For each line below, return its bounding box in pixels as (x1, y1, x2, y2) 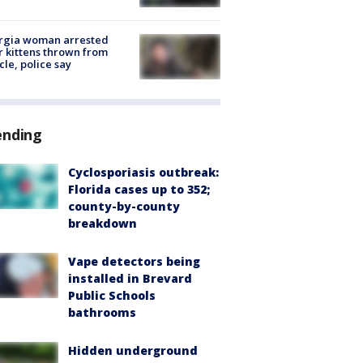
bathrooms (68, 305, 136, 321)
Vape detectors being (68, 254, 200, 270)
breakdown (68, 216, 137, 232)
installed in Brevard (68, 271, 192, 287)
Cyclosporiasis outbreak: (68, 164, 219, 181)
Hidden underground (68, 343, 198, 359)
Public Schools (68, 288, 156, 304)
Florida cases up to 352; (68, 181, 210, 198)
